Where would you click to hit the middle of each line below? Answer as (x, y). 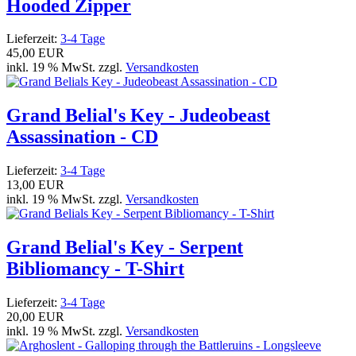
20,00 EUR (35, 317)
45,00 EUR (35, 53)
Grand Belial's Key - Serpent (125, 248)
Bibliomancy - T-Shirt (95, 269)
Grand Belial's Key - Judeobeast (138, 116)
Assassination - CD (82, 137)
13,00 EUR (35, 185)
